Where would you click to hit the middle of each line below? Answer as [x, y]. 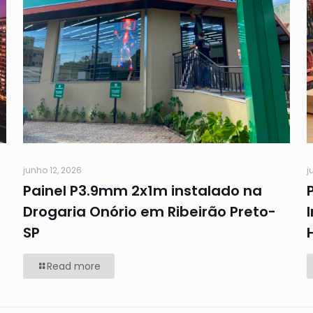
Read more [73, 267]
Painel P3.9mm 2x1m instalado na [142, 191]
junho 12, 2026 [52, 170]
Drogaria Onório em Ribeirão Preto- [149, 212]
